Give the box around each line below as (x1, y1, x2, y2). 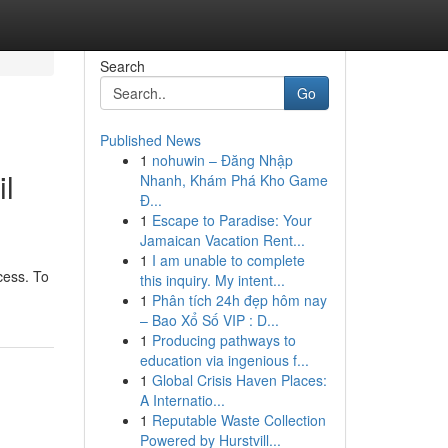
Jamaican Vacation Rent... (139, 230, 305, 250)
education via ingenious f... (139, 350, 309, 370)
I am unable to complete (151, 250, 305, 270)
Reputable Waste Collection (151, 410, 326, 430)
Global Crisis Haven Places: (151, 370, 327, 390)
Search (99, 56, 145, 76)
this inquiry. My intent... (139, 270, 285, 290)
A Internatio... (139, 390, 225, 410)
